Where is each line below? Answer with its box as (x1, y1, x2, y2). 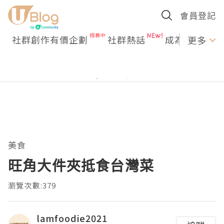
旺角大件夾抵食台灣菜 (8, 156, 154, 175)
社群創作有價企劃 (12, 33, 88, 46)
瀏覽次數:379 (8, 180, 56, 190)
